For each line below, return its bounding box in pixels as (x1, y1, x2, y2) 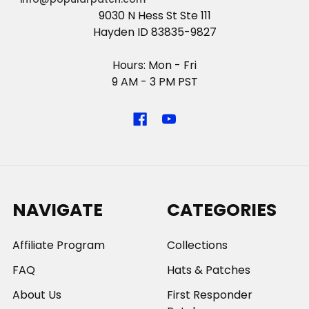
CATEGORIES (167, 198, 277, 223)
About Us (12, 287, 61, 303)
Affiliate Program (12, 237, 105, 254)
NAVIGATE (12, 198, 103, 223)
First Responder (167, 287, 252, 303)
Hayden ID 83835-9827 (92, 24, 217, 41)
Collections (167, 237, 228, 254)
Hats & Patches (167, 262, 250, 279)
